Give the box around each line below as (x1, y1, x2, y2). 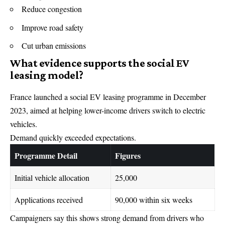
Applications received (15, 194, 83, 205)
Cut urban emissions (22, 40, 86, 51)
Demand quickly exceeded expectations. (10, 132, 136, 143)
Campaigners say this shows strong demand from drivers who (10, 212, 204, 223)
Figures (115, 149, 141, 161)
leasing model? (10, 68, 83, 81)
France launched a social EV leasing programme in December (10, 91, 206, 102)
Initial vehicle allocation (15, 172, 89, 183)
